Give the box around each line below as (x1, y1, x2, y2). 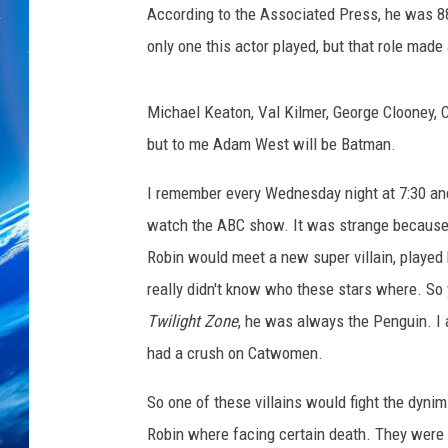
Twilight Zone (147, 311, 238, 332)
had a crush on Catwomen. (147, 343, 323, 364)
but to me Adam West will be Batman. (147, 134, 396, 155)
